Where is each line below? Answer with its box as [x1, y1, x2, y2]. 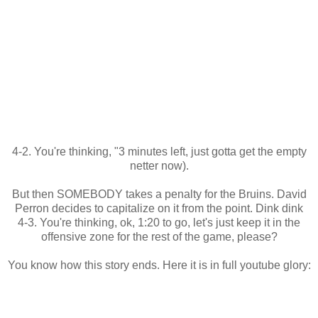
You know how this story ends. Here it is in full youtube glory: [7, 258, 311, 271]
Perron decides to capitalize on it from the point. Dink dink [15, 202, 303, 214]
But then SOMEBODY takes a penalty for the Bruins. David [11, 187, 307, 200]
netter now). [129, 159, 189, 172]
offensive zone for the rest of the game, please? [40, 230, 278, 243]
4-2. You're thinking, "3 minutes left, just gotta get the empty [11, 145, 307, 158]
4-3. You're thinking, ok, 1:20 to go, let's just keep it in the [18, 216, 300, 229]
